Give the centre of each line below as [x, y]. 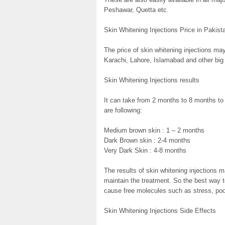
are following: [123, 110]
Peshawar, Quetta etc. [136, 10]
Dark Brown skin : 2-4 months [147, 140]
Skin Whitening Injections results [152, 80]
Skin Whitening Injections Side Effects [160, 210]
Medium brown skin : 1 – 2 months [154, 130]
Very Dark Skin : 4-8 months [145, 150]
